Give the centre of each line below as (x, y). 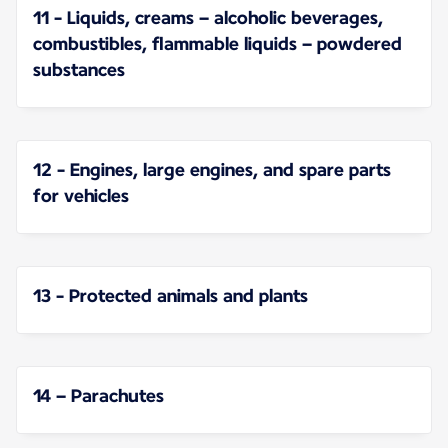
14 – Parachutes (98, 396)
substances (79, 70)
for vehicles (81, 196)
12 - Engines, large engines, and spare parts (212, 170)
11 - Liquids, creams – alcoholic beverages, (208, 18)
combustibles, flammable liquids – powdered (217, 44)
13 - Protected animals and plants (170, 296)
